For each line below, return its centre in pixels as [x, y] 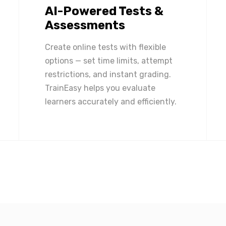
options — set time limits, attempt [109, 61]
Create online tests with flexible [105, 47]
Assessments [85, 25]
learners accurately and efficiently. [111, 102]
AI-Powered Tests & [104, 11]
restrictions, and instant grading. [108, 74]
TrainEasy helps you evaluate [100, 88]
